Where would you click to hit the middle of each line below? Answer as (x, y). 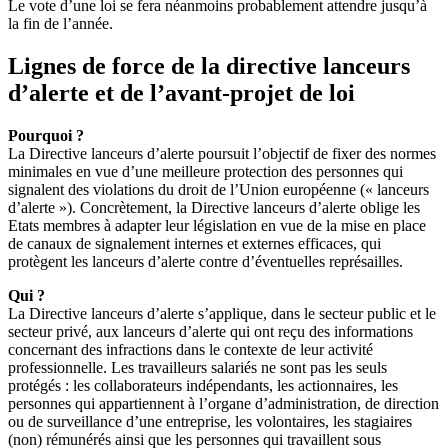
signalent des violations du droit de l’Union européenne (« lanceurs (218, 189)
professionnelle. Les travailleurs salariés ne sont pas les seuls (197, 367)
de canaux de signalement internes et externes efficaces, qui (194, 243)
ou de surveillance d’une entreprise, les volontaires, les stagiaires (210, 421)
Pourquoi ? (46, 135)
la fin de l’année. (60, 24)
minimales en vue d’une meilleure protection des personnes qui (205, 171)
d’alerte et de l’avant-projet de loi (181, 93)
